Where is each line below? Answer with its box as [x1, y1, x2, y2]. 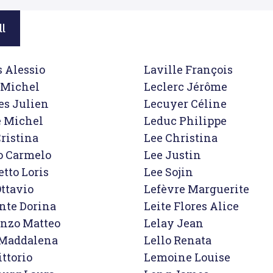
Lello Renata [144, 233, 211, 247]
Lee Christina [144, 130, 218, 145]
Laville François [144, 62, 233, 77]
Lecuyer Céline [144, 96, 227, 111]
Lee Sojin [144, 165, 193, 179]
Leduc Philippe [144, 113, 227, 128]
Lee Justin [144, 147, 201, 162]
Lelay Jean [144, 216, 204, 230]
